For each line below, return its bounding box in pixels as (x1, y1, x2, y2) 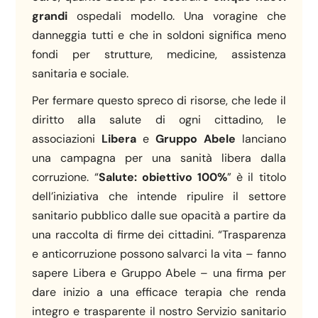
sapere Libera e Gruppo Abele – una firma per (32, 265, 286, 281)
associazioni (32, 131, 102, 147)
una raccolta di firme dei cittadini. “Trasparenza (32, 227, 286, 243)
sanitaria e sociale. (32, 66, 129, 82)
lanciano (235, 131, 286, 147)
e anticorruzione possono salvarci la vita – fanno (32, 246, 286, 262)
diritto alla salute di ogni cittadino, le (32, 112, 286, 128)
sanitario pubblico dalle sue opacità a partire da (32, 208, 286, 224)
